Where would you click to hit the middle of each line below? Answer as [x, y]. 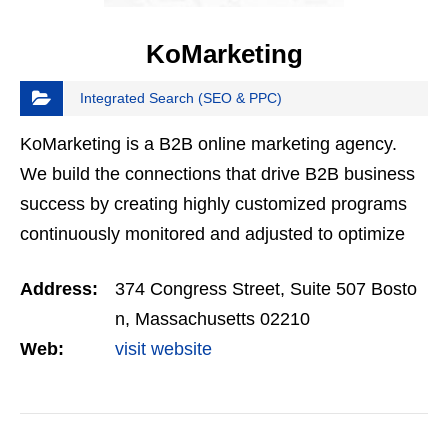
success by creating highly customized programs [213, 204]
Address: [59, 289]
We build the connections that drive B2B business [217, 174]
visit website [163, 349]
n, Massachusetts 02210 [212, 319]
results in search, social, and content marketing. [210, 264]
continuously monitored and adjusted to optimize [212, 234]
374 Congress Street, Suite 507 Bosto [266, 289]
